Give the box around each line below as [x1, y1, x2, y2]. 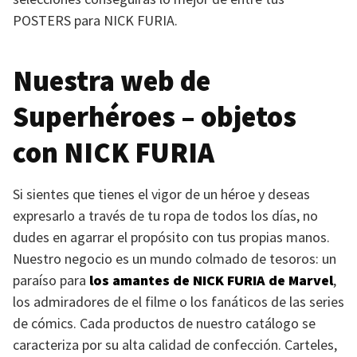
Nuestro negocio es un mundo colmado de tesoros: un [13, 249, 336, 268]
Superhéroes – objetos [13, 99, 296, 135]
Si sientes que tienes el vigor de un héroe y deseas [13, 185, 310, 203]
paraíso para [13, 271, 89, 289]
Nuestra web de [13, 63, 210, 99]
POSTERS [13, 11, 71, 29]
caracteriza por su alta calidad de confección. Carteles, [13, 335, 337, 354]
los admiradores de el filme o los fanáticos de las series [13, 292, 344, 311]
